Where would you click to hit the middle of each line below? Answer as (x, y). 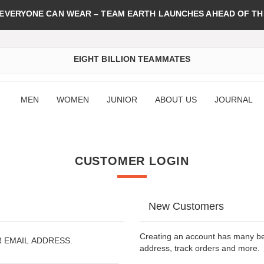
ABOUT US (176, 100)
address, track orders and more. (200, 248)
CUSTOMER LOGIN (132, 161)
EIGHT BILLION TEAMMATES (132, 59)
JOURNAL (233, 100)
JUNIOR (122, 100)
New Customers (187, 206)
